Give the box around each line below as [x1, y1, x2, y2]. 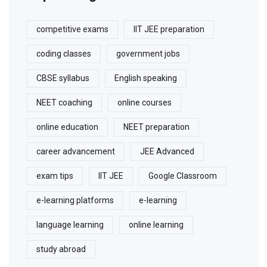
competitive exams [36, 24, 108, 35]
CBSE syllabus [36, 73, 89, 83]
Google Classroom [148, 171, 217, 181]
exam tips [36, 171, 73, 181]
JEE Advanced [140, 147, 194, 157]
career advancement [36, 147, 115, 157]
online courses [117, 98, 172, 108]
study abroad [36, 244, 86, 254]
